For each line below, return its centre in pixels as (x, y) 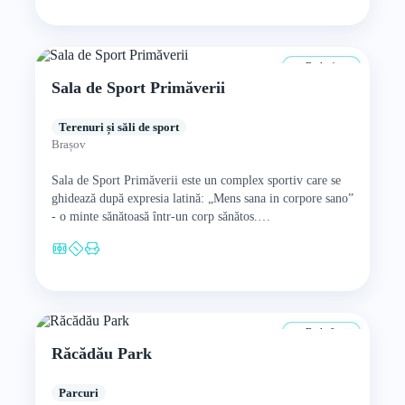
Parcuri (78, 393)
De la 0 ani (327, 332)
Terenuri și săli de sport (118, 127)
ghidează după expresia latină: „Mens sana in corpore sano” (202, 198)
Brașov (68, 145)
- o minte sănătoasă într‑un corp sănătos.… (160, 217)
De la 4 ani (327, 66)
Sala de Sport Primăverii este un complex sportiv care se (196, 180)
